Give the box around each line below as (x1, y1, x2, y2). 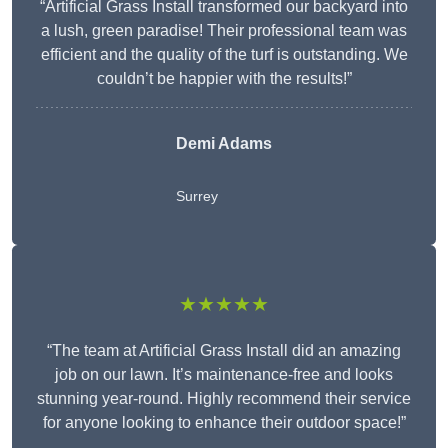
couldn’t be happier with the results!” (96, 70, 352, 88)
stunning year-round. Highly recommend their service (37, 390, 411, 408)
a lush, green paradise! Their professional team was (41, 22, 407, 40)
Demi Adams (176, 135, 272, 153)
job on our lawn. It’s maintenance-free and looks (55, 366, 393, 384)
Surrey (176, 188, 218, 205)
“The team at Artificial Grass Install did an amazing (47, 342, 401, 360)
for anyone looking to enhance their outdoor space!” (42, 414, 406, 432)
